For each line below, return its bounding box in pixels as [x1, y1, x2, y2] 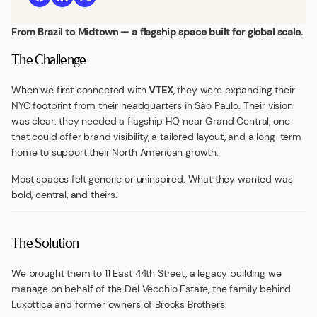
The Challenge [11, 51, 86, 67]
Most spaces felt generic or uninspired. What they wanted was [11, 173, 293, 185]
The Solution [11, 234, 79, 250]
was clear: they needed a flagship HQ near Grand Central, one [11, 115, 290, 127]
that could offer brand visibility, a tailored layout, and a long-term [11, 130, 301, 143]
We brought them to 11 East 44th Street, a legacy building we [11, 267, 282, 279]
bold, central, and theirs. [11, 188, 117, 201]
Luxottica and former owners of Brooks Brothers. [11, 298, 227, 311]
